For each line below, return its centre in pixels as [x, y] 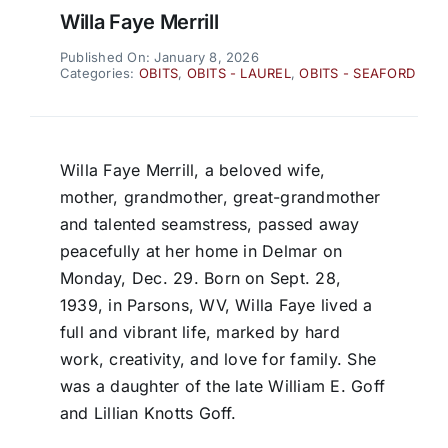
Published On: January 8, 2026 [159, 57]
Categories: [99, 73]
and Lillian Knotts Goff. [148, 413]
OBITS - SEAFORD [357, 73]
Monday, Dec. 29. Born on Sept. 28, [200, 278]
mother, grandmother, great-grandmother [220, 197]
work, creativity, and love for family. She [218, 359]
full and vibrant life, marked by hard [199, 332]
